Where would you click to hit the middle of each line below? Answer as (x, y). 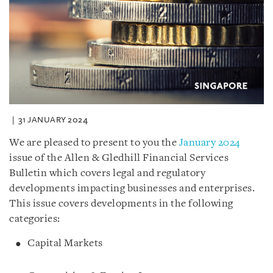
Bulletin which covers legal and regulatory (107, 173)
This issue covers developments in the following (121, 204)
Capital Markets (144, 243)
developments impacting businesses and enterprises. (132, 188)
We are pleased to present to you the (94, 143)
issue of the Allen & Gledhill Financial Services (119, 158)
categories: (38, 219)
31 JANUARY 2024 (53, 119)
